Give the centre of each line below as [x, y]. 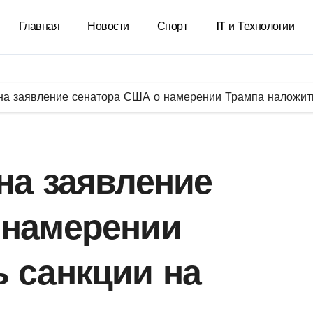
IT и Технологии [255, 27]
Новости [108, 27]
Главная [39, 27]
